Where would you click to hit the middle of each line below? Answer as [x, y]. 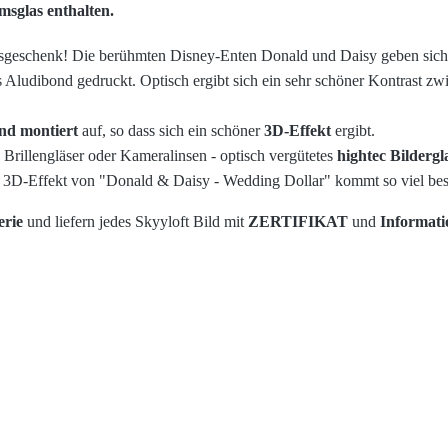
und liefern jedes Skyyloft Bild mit [135, 222]
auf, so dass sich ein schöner [171, 131]
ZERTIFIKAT [298, 222]
